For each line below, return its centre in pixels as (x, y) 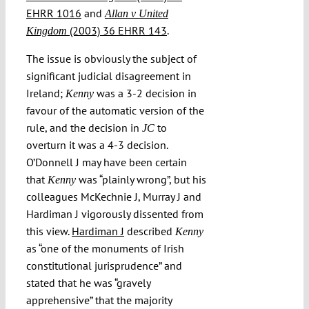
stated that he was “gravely (88, 283)
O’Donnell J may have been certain (106, 162)
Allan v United (136, 14)
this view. (49, 231)
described (149, 231)
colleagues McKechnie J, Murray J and (113, 197)
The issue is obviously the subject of (111, 59)
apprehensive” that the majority (99, 300)
